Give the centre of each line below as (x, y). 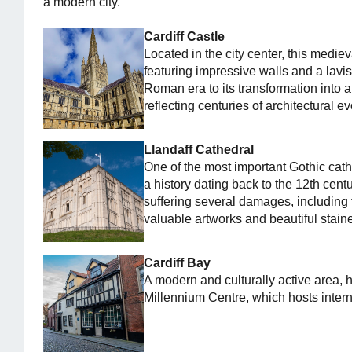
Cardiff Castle (185, 37)
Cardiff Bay (178, 263)
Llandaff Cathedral (199, 150)
